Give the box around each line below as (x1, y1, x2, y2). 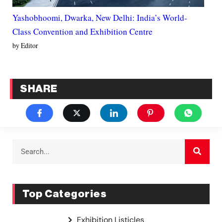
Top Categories (22, 188, 107, 199)
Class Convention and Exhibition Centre (12, 26, 153, 38)
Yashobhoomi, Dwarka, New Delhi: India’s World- (12, 12, 187, 24)
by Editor (12, 41, 38, 51)
